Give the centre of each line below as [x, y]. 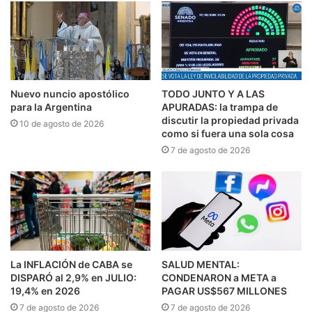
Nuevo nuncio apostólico [70, 94]
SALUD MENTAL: [201, 264]
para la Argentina [51, 107]
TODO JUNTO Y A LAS [213, 94]
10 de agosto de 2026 [62, 124]
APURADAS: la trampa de [220, 107]
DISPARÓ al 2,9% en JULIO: [73, 277]
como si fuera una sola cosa [228, 134]
